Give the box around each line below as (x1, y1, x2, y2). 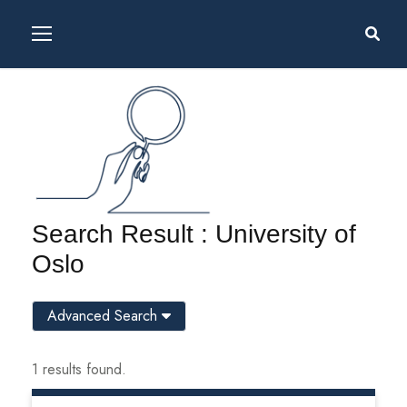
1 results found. (32, 358, 126, 380)
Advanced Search (47, 304, 162, 326)
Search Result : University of (32, 219, 356, 248)
